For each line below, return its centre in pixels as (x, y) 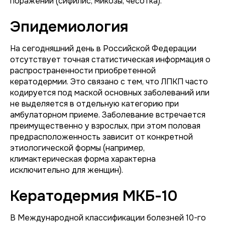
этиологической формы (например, (77, 148)
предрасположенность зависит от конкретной (101, 137)
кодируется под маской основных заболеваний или (110, 93)
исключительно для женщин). (67, 170)
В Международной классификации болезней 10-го (108, 218)
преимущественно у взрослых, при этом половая (105, 126)
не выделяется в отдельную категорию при (94, 104)
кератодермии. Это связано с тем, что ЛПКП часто (109, 82)
